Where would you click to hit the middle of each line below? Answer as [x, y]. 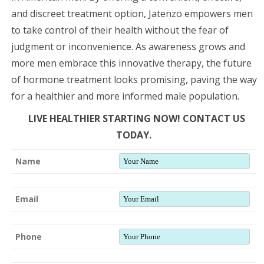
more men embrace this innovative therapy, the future [131, 63]
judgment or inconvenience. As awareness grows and [128, 46]
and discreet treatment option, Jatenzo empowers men [132, 13]
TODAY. [133, 135]
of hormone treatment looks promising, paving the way [134, 79]
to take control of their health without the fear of [120, 30]
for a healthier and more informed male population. [125, 96]
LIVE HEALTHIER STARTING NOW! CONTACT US [136, 118]
